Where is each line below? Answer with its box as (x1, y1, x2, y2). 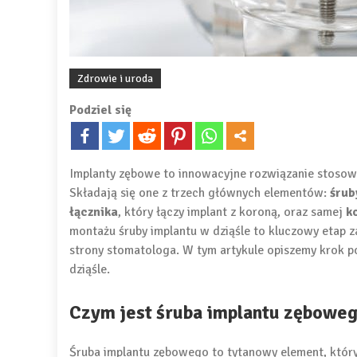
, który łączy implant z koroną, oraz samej (118, 204, 346, 220)
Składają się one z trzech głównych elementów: (69, 185, 330, 201)
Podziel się (69, 102, 131, 118)
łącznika (69, 204, 118, 220)
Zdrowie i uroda (77, 72, 153, 85)
